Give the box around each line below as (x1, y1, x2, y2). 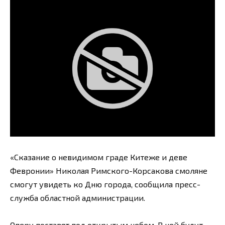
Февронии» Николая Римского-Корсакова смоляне (10, 165, 207, 175)
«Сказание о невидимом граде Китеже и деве (10, 152, 187, 162)
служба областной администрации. (10, 192, 145, 202)
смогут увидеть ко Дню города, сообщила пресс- (10, 179, 200, 189)
